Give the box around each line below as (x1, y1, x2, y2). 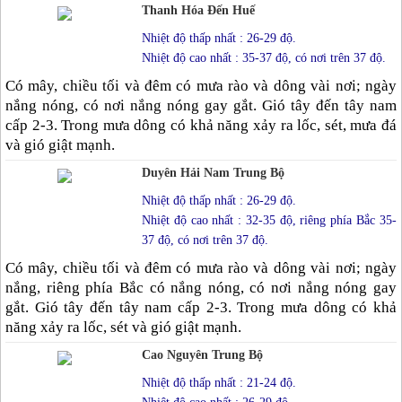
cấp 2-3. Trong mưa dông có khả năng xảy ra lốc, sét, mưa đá (5, 116, 397, 134)
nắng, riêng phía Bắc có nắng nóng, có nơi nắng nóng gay (5, 278, 397, 296)
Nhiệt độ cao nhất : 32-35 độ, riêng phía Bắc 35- (141, 213, 397, 227)
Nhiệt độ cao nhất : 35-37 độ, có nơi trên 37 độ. (141, 50, 386, 65)
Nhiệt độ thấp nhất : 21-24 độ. (141, 375, 296, 389)
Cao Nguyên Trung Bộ (141, 347, 263, 362)
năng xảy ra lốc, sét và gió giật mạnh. (5, 318, 241, 336)
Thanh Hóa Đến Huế (141, 3, 255, 17)
